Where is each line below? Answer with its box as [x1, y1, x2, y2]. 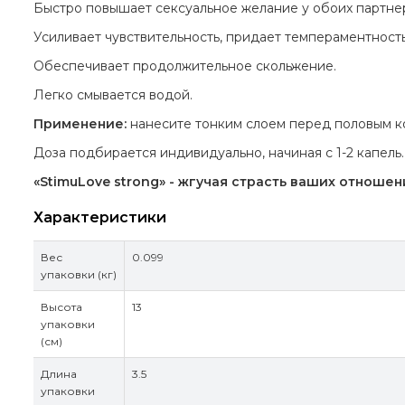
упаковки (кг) [41, 268, 117, 282]
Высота [41, 300, 82, 315]
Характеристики [33, 209, 166, 227]
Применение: [33, 115, 127, 132]
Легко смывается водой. [33, 86, 193, 103]
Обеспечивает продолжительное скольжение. [33, 57, 336, 74]
